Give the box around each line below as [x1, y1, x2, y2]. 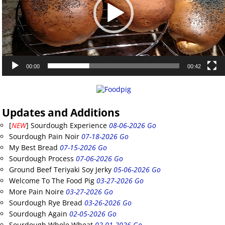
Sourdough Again [9, 209, 67, 219]
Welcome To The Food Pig [9, 176, 94, 186]
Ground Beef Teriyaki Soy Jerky [9, 165, 111, 175]
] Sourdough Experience [26, 121, 107, 131]
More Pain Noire [9, 187, 64, 197]
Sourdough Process [9, 154, 74, 164]
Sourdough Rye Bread [9, 198, 82, 208]
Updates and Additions [2, 105, 120, 120]
